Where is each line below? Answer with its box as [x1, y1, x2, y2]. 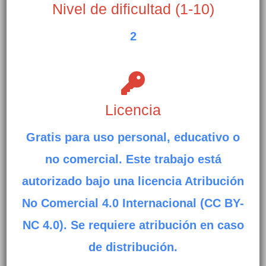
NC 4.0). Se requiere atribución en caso [22, 218, 244, 232]
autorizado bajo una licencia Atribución [22, 175, 244, 188]
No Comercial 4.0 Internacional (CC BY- [22, 197, 244, 210]
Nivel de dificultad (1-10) [52, 1, 214, 18]
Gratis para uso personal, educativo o [26, 131, 240, 144]
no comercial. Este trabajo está [45, 153, 221, 166]
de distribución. [88, 240, 178, 254]
